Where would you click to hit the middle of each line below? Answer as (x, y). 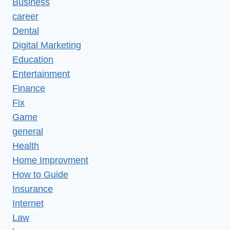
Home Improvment (50, 160)
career (25, 16)
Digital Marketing (47, 45)
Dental (26, 31)
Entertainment (41, 74)
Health (26, 146)
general (28, 131)
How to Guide (40, 174)
